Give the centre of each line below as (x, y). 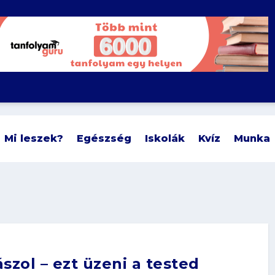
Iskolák (165, 138)
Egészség (104, 138)
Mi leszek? (34, 138)
